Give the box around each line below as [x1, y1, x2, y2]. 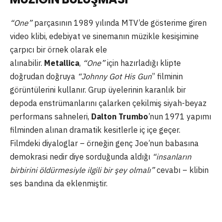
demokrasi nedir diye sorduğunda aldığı [10, 152, 152, 162]
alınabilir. [10, 58, 44, 68]
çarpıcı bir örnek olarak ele [10, 45, 107, 55]
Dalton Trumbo [91, 111, 148, 122]
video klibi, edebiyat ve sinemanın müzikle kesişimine [10, 31, 199, 42]
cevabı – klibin [155, 165, 209, 175]
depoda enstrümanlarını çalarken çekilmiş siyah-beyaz [10, 98, 207, 109]
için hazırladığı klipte [105, 58, 181, 68]
